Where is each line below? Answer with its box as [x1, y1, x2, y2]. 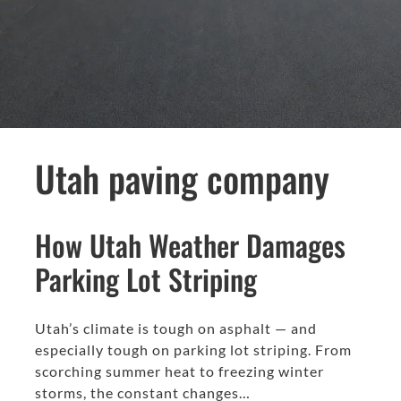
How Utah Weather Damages [35, 224, 346, 267]
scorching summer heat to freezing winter [35, 363, 324, 380]
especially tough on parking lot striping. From [35, 341, 352, 359]
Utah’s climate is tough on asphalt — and [35, 320, 317, 337]
